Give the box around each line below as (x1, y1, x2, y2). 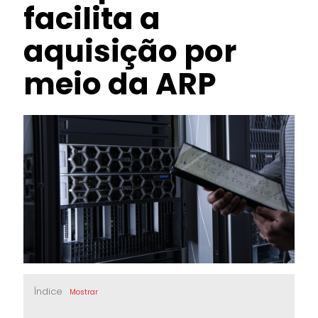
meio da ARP (23, 63, 216, 105)
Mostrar (70, 286, 98, 297)
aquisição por (23, 31, 236, 72)
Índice (34, 284, 62, 298)
